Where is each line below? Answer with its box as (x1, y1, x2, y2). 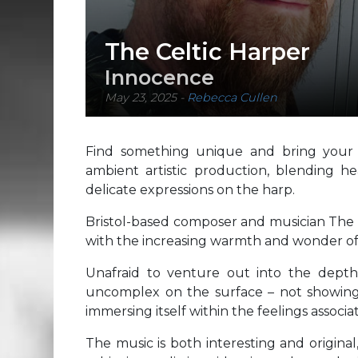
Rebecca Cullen (187, 90, 277, 105)
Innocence (105, 65, 214, 90)
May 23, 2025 (105, 90, 177, 105)
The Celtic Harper (105, 38, 310, 66)
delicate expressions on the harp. (86, 182, 295, 197)
